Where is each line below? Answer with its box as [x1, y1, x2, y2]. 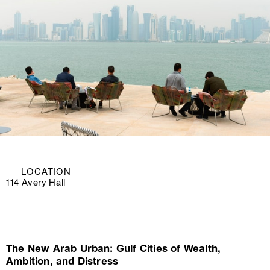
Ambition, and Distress [6, 255, 119, 268]
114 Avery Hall [6, 177, 66, 189]
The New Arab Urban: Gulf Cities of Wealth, [6, 242, 221, 256]
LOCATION [21, 166, 72, 178]
